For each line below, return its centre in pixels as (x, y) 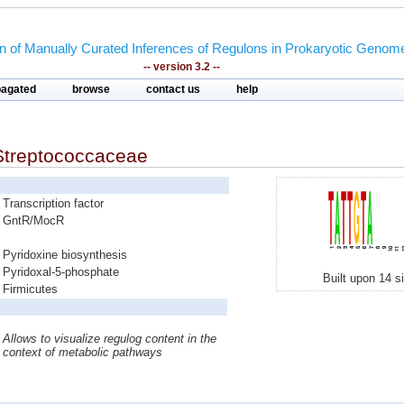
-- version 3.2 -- (181, 67)
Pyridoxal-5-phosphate (61, 272)
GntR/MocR (33, 220)
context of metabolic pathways (83, 352)
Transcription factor (53, 203)
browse (91, 89)
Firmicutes (30, 289)
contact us (173, 89)
